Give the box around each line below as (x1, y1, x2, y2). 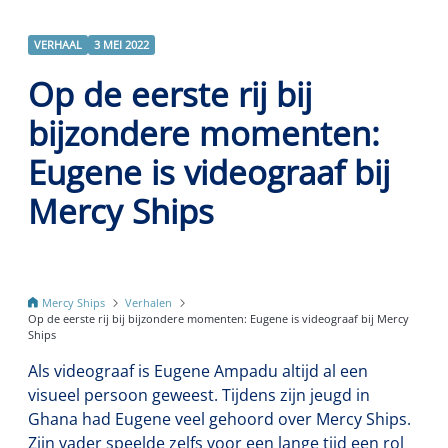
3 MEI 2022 (94, 37, 149, 53)
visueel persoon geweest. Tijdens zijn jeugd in (28, 384, 370, 407)
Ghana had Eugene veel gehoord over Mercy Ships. (28, 408, 411, 431)
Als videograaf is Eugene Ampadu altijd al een (28, 360, 368, 383)
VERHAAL (34, 37, 82, 53)
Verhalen (125, 295, 172, 311)
